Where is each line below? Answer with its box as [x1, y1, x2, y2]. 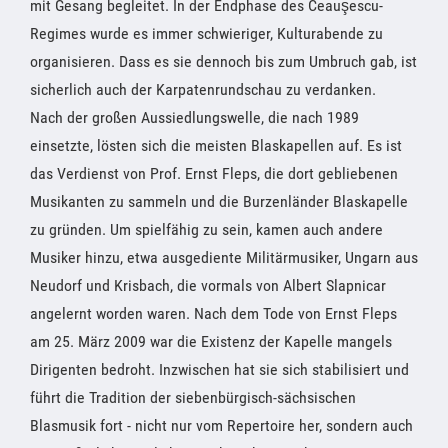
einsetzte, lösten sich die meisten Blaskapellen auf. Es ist [30, 135, 402, 155]
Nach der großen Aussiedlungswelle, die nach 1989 [30, 107, 359, 127]
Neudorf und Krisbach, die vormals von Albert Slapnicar [30, 275, 386, 295]
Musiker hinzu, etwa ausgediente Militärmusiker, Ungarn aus [30, 247, 418, 267]
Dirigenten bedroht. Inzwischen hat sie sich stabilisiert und [30, 359, 409, 379]
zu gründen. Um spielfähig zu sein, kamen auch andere [30, 219, 383, 239]
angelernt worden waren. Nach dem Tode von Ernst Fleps [30, 303, 397, 323]
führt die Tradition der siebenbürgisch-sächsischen [30, 387, 356, 407]
